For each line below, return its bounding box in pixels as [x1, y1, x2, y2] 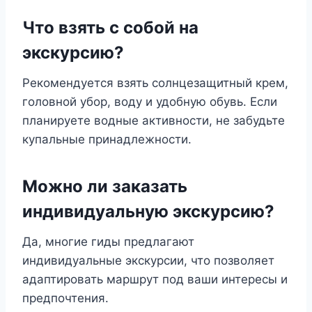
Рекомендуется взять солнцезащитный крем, [22, 76, 288, 90]
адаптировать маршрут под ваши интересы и [22, 272, 288, 286]
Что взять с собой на [22, 17, 198, 38]
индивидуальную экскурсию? [22, 201, 274, 221]
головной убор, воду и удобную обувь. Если [22, 95, 277, 109]
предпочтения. [22, 291, 109, 305]
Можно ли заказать [22, 176, 187, 196]
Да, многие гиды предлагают [22, 235, 194, 249]
